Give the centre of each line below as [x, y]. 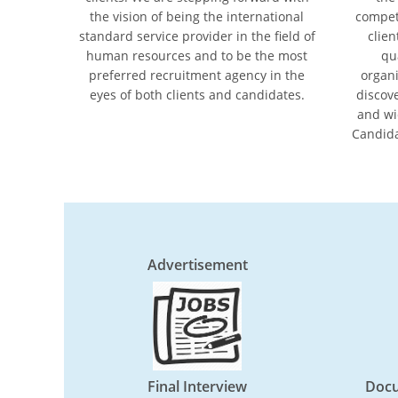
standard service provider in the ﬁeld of [197, 36]
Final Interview [197, 386]
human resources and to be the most [197, 56]
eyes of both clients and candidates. [197, 95]
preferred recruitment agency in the [197, 75]
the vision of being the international [197, 16]
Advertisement [197, 265]
